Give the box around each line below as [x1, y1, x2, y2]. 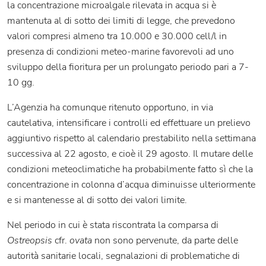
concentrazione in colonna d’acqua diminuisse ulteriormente [7, 178, 255, 192]
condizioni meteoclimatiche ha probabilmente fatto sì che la [7, 163, 253, 176]
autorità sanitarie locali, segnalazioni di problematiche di [7, 249, 240, 263]
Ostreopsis [7, 234, 52, 248]
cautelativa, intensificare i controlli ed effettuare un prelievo [7, 116, 251, 130]
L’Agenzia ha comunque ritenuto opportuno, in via [7, 101, 213, 115]
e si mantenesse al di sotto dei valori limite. [7, 194, 187, 207]
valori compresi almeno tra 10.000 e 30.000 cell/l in [7, 30, 227, 43]
